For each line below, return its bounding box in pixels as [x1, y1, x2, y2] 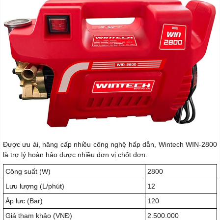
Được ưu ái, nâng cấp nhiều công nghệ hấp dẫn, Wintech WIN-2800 [3, 140, 217, 148]
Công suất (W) [5, 167, 51, 175]
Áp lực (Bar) [5, 196, 43, 205]
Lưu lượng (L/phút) [5, 182, 64, 190]
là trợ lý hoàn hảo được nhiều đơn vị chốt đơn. [3, 150, 147, 159]
